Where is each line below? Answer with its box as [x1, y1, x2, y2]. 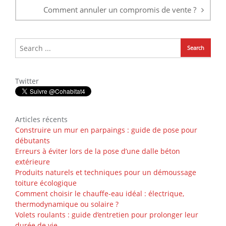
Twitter [15, 76, 39, 86]
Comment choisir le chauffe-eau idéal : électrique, [15, 189, 184, 199]
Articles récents [15, 115, 68, 125]
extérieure [15, 157, 50, 167]
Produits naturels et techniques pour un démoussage [15, 167, 196, 178]
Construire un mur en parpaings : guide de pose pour [15, 125, 197, 135]
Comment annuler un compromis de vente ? [43, 5, 196, 15]
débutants [15, 136, 50, 146]
